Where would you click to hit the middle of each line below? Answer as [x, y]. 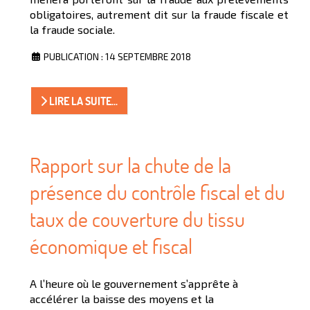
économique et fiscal [111, 246]
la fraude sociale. [72, 30]
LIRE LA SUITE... [83, 101]
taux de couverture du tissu [137, 219]
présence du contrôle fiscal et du [157, 192]
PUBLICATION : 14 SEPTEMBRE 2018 [117, 57]
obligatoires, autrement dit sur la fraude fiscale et [159, 15]
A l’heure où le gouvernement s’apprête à [134, 283]
